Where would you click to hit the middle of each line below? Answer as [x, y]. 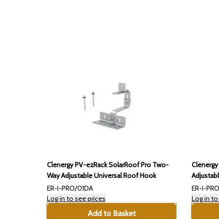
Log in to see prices [76, 199]
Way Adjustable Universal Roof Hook [101, 176]
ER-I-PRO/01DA [70, 188]
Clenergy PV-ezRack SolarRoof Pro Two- [108, 165]
